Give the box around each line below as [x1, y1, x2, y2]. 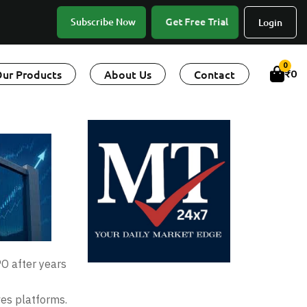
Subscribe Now [71, 15, 136, 28]
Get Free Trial [166, 14, 228, 29]
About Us [104, 66, 151, 82]
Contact [194, 66, 235, 82]
